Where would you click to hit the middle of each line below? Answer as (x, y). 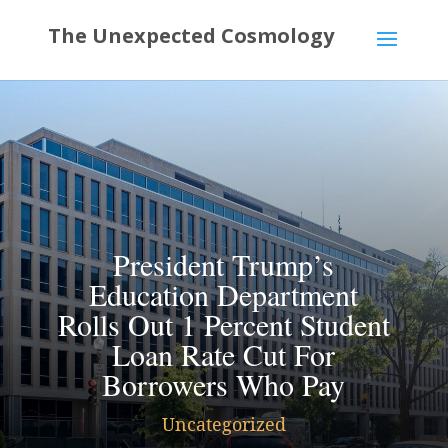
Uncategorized (223, 424)
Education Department (224, 294)
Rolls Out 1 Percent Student (223, 324)
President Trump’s (224, 264)
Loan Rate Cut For (224, 354)
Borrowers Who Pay (224, 384)
